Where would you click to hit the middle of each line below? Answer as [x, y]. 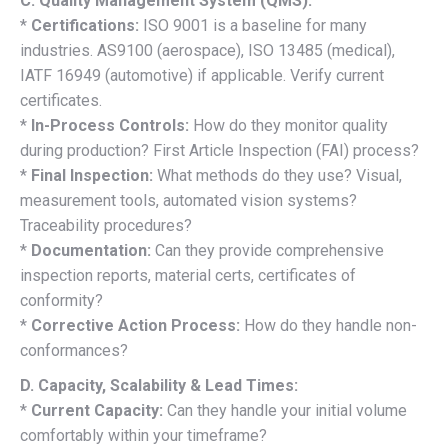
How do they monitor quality [288, 125]
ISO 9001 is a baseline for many [253, 25]
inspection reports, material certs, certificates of [188, 275]
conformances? [74, 350]
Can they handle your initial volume [285, 410]
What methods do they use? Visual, [277, 175]
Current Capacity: [97, 410]
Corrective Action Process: [135, 325]
